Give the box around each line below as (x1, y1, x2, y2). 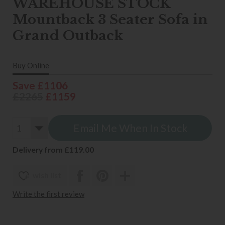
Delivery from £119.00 (13, 145, 94, 155)
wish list (33, 171, 61, 180)
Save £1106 (13, 79, 68, 91)
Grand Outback (13, 27, 123, 44)
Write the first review (13, 189, 84, 199)
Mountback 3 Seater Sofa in (13, 11, 208, 28)
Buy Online (13, 61, 49, 70)
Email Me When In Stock (73, 122, 187, 135)
